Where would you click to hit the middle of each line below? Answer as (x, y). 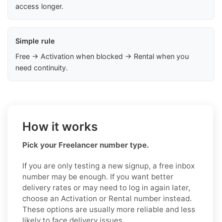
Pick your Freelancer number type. (86, 145)
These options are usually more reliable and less (109, 209)
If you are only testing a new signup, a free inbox (109, 166)
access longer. (39, 6)
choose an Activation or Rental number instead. (107, 198)
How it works (60, 126)
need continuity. (42, 67)
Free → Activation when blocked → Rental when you (102, 56)
